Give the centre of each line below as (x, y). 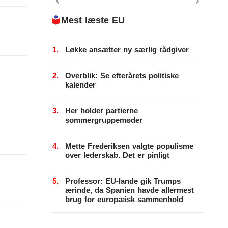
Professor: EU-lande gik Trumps (123, 181)
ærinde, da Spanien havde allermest (130, 190)
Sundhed (53, 145)
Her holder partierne (102, 111)
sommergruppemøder (104, 120)
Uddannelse (59, 188)
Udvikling (54, 209)
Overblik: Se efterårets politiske (122, 76)
